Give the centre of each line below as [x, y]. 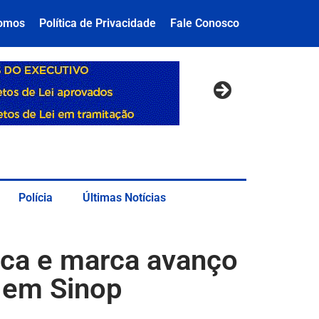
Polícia [36, 197]
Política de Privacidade [98, 23]
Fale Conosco [205, 23]
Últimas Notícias [124, 197]
